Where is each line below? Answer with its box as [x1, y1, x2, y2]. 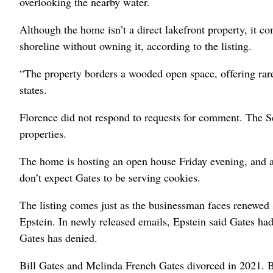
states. [19, 82, 47, 97]
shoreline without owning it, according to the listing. [19, 38, 252, 53]
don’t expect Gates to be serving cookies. [19, 170, 200, 185]
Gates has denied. [19, 230, 97, 245]
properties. [19, 126, 66, 141]
